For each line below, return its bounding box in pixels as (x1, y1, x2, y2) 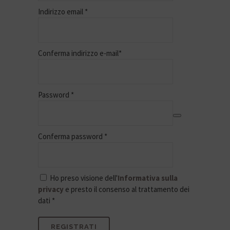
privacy (38, 184, 64, 195)
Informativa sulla (118, 173, 178, 183)
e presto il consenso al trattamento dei (64, 184, 189, 195)
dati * (38, 196, 55, 206)
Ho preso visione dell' (48, 173, 118, 183)
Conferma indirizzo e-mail (38, 48, 119, 59)
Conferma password (38, 131, 104, 142)
